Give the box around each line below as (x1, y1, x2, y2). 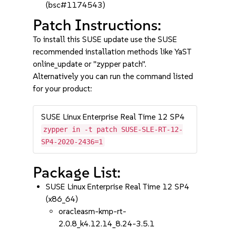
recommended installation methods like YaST (33, 47, 192, 56)
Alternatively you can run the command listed (33, 71, 194, 81)
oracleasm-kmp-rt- (59, 206, 127, 216)
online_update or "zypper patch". (33, 59, 147, 69)
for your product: (33, 84, 92, 93)
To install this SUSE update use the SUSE (33, 34, 178, 44)
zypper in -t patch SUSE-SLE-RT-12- (43, 125, 183, 133)
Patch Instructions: (33, 15, 162, 34)
